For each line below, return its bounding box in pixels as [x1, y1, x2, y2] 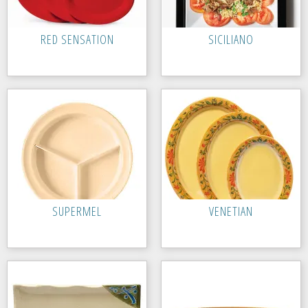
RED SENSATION [40, 31, 114, 48]
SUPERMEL [52, 203, 102, 220]
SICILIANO [208, 31, 254, 48]
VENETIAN [209, 203, 253, 220]
